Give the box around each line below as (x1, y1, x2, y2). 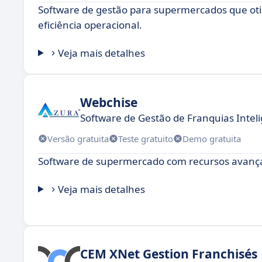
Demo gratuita (182, 132, 241, 144)
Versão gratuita (47, 132, 109, 144)
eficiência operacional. (38, 18, 142, 32)
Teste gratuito (118, 132, 173, 144)
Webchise (80, 94, 137, 111)
